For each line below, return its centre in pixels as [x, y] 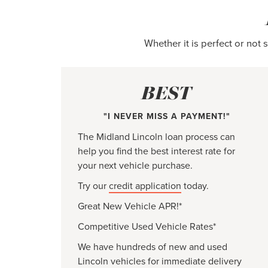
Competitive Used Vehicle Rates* [147, 226]
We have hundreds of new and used [153, 247]
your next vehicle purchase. [135, 165]
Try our [93, 186]
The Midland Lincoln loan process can [156, 137]
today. [195, 186]
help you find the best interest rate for [156, 151]
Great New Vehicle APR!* [130, 206]
